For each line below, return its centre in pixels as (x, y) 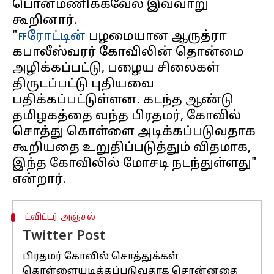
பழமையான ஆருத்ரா (156, 37)
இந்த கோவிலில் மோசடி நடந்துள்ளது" (135, 164)
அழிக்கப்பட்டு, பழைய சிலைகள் (116, 68)
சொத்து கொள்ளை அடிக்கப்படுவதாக (134, 132)
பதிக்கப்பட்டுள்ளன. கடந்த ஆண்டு (123, 100)
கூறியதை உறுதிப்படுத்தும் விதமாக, (131, 148)
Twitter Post (64, 236)
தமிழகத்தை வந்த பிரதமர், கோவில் (127, 116)
